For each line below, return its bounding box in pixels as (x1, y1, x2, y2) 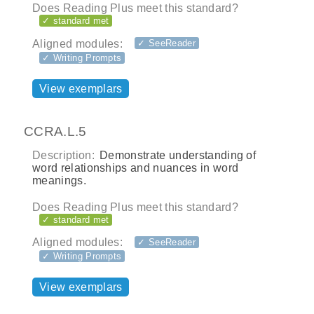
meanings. (32, 174, 86, 186)
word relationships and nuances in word (32, 161, 239, 174)
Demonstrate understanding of (96, 149, 257, 161)
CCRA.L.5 (24, 124, 87, 139)
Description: (32, 149, 95, 161)
